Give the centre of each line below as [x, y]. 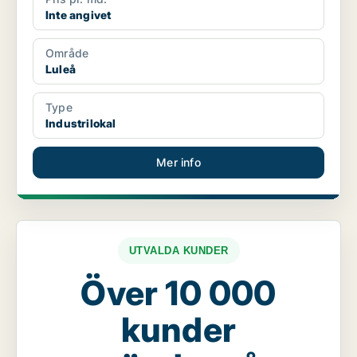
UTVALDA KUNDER [178, 251]
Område [67, 53]
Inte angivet [78, 15]
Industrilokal [81, 124]
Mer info [178, 163]
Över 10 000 [178, 293]
